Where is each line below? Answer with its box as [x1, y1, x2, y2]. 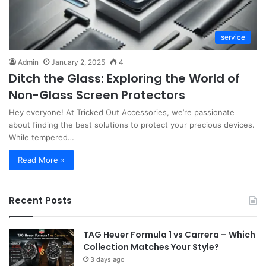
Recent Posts [9, 194, 72, 207]
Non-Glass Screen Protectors [9, 87, 185, 104]
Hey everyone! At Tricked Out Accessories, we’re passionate [9, 107, 235, 118]
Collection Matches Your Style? [83, 241, 219, 254]
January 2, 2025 [51, 58, 105, 67]
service [221, 33, 245, 42]
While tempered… [9, 132, 74, 142]
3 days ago [90, 255, 125, 264]
